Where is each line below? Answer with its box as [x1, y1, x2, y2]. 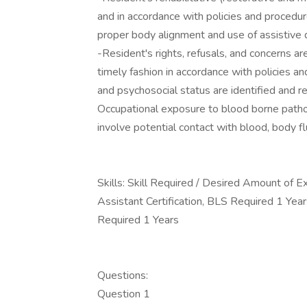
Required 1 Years [97, 212, 179, 228]
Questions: [97, 268, 148, 283]
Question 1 [97, 286, 150, 302]
